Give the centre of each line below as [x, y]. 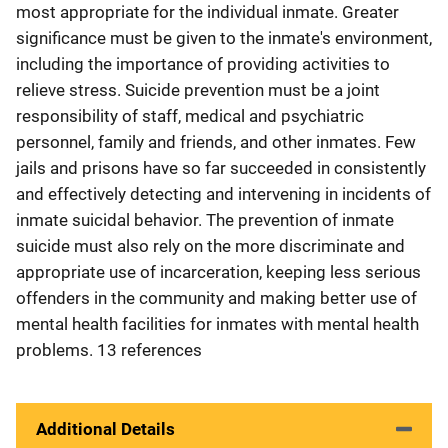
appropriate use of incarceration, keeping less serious [218, 271]
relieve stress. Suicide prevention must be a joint [198, 89]
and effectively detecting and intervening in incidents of [223, 193]
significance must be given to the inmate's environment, [224, 37]
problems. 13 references [109, 349]
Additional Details [105, 428]
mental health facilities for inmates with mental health [217, 323]
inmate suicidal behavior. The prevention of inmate [205, 219]
